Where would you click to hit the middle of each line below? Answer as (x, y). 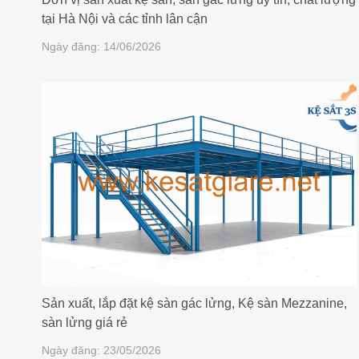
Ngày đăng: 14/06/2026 (101, 46)
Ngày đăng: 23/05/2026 (101, 350)
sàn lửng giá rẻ (85, 322)
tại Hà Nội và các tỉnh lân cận (125, 18)
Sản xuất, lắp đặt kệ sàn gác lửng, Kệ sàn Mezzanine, (194, 303)
